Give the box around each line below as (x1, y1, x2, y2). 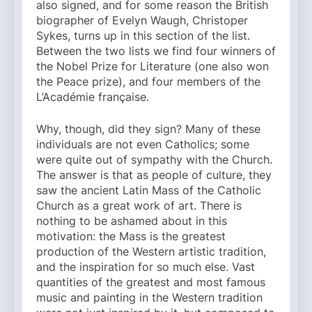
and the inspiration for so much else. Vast (36, 260, 255, 274)
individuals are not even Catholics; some (36, 137, 249, 152)
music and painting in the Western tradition (36, 290, 263, 305)
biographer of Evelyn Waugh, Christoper (36, 13, 248, 28)
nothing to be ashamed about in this (36, 214, 227, 228)
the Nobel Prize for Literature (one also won (36, 59, 269, 74)
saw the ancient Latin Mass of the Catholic (36, 183, 261, 198)
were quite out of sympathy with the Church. (36, 153, 272, 167)
